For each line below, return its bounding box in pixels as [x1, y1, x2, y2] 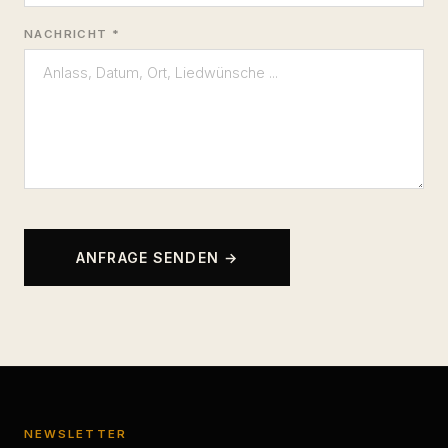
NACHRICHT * [24, 27, 121, 42]
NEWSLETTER [24, 427, 127, 442]
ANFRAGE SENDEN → [76, 249, 239, 267]
